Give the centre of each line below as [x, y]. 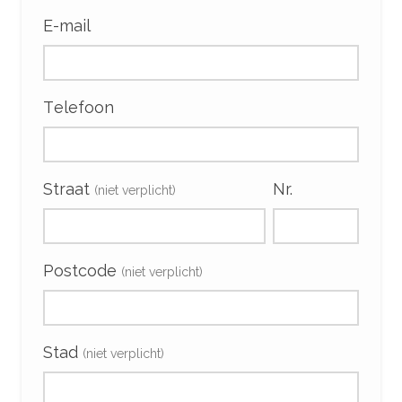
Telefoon [84, 107]
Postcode [87, 270]
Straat [74, 188]
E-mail [72, 25]
